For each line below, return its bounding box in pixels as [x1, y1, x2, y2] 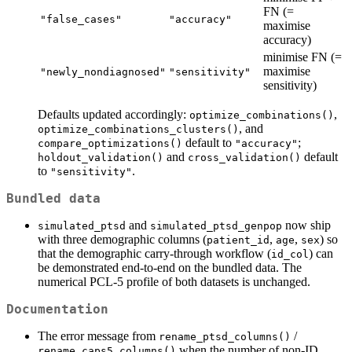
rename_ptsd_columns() [159, 331, 291, 343]
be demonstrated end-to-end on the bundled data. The [38, 261, 302, 275]
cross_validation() [188, 152, 301, 164]
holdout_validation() [38, 152, 163, 164]
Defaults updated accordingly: [38, 108, 189, 122]
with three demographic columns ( [38, 233, 207, 247]
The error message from [38, 329, 159, 343]
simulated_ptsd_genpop [150, 220, 282, 233]
